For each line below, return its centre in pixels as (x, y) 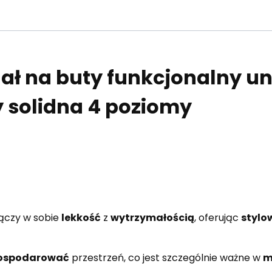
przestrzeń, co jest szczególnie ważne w (166, 258)
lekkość (81, 218)
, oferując (217, 218)
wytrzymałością (152, 218)
